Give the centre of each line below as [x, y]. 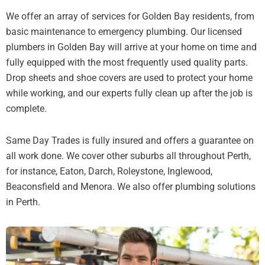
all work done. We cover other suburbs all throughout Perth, [128, 156]
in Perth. [23, 202]
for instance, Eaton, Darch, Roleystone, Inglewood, [109, 172]
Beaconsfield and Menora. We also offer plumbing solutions [131, 187]
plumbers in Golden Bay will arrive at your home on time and [131, 47]
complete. [26, 109]
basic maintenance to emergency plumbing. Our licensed [124, 32]
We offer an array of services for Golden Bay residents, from [130, 17]
